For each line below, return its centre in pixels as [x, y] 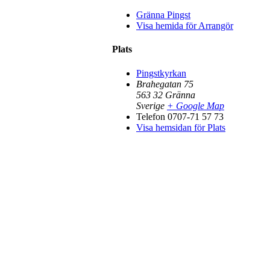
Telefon [151, 116]
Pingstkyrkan [161, 73]
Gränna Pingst [163, 15]
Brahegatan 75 [165, 84]
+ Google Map [196, 105]
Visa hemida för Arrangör [185, 26]
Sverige [150, 105]
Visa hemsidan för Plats [181, 127]
